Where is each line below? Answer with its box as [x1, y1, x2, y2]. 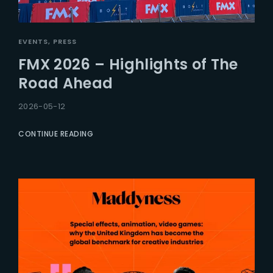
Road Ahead [18, 73, 113, 94]
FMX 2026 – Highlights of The [18, 54, 238, 75]
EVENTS [18, 37, 48, 47]
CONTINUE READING [18, 129, 93, 140]
